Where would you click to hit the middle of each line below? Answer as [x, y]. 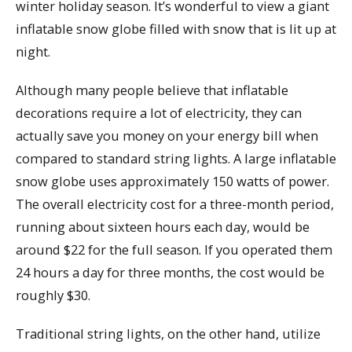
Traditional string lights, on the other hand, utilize [168, 333]
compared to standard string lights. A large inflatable [176, 158]
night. [33, 52]
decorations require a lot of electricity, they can [159, 113]
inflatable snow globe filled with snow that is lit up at [176, 29]
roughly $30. [53, 295]
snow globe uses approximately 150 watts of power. [172, 181]
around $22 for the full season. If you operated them [174, 249]
